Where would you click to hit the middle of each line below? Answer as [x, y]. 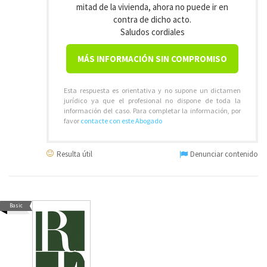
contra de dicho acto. [152, 19]
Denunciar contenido [223, 154]
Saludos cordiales [152, 32]
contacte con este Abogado [121, 121]
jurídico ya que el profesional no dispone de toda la [152, 100]
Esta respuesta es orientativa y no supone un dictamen [152, 90]
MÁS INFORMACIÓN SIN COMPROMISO [152, 59]
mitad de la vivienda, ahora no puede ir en [152, 7]
